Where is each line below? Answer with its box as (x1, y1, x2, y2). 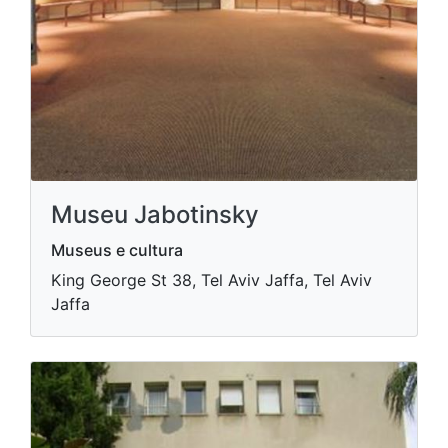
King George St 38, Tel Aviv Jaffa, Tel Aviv (51, 270, 372, 290)
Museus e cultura (51, 240, 183, 260)
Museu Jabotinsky (51, 200, 259, 229)
